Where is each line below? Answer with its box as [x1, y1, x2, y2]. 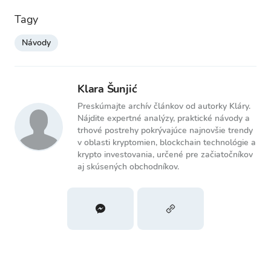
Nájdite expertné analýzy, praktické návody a [77, 113, 250, 124]
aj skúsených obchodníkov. [77, 161, 179, 172]
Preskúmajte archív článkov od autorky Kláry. [77, 100, 250, 112]
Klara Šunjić [77, 82, 137, 96]
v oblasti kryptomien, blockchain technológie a [77, 137, 256, 148]
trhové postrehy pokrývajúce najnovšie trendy [77, 125, 253, 136]
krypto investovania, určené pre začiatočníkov [77, 149, 253, 160]
